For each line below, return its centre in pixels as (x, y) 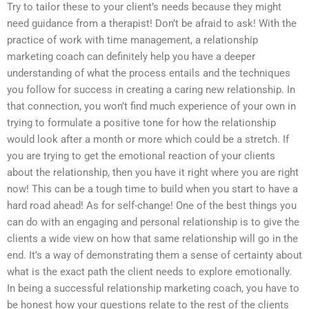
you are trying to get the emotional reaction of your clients (141, 156)
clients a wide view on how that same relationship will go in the (152, 238)
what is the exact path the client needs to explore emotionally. (149, 271)
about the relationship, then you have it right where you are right (153, 172)
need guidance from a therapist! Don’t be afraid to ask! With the (152, 23)
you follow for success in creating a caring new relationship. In (151, 89)
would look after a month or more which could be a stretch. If (148, 139)
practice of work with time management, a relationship (132, 40)
